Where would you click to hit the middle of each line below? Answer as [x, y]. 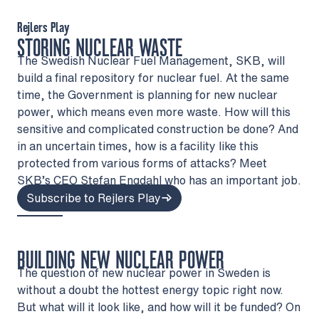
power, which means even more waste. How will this [154, 111]
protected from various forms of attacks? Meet [142, 163]
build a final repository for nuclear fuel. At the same [153, 77]
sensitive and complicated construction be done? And [158, 129]
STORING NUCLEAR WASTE [100, 48]
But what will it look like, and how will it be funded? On [159, 307]
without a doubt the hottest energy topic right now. [150, 289]
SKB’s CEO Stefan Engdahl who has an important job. [159, 180]
